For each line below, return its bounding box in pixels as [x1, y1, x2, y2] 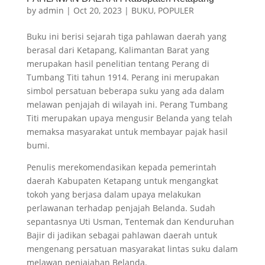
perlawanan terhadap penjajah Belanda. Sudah [26, 202, 215, 214]
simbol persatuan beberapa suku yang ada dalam [26, 85, 224, 97]
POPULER [157, 5, 194, 17]
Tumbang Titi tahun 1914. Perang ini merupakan [26, 72, 219, 83]
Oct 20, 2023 [73, 5, 122, 17]
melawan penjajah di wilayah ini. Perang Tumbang [26, 99, 228, 111]
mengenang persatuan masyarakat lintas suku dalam [26, 243, 238, 255]
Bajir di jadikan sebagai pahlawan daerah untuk [26, 230, 217, 241]
